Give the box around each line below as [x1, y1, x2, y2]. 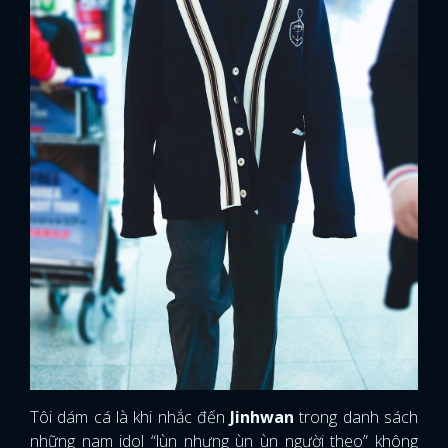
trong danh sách [294, 405, 419, 428]
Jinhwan [230, 405, 295, 428]
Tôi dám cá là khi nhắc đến [30, 405, 231, 428]
